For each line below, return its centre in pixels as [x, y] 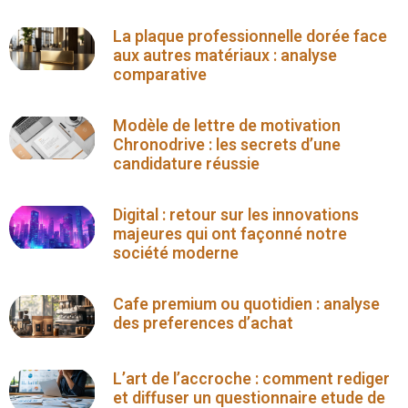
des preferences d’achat [204, 323]
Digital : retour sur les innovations [236, 215]
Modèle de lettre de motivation [227, 126]
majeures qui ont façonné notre [230, 234]
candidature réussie [187, 164]
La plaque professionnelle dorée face [250, 36]
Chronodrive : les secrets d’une [227, 145]
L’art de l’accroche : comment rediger [252, 379]
